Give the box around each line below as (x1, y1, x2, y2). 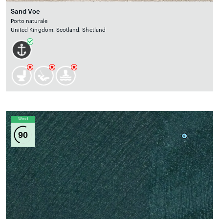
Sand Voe (11, 8, 41, 15)
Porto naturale (11, 19, 47, 24)
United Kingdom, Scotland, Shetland (11, 27, 106, 33)
